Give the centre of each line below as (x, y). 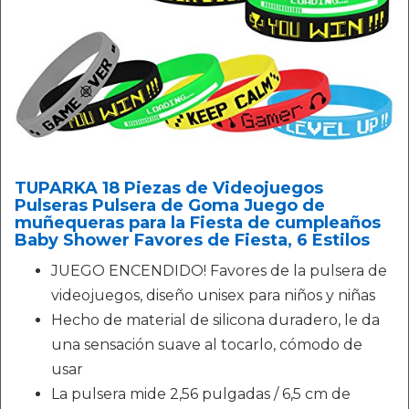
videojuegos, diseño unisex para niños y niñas (213, 295)
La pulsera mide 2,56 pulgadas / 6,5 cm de (201, 394)
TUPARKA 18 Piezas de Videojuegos (169, 188)
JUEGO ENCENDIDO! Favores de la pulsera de (219, 271)
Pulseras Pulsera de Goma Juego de (170, 205)
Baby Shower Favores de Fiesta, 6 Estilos (192, 240)
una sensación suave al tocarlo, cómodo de (207, 345)
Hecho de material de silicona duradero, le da (215, 320)
